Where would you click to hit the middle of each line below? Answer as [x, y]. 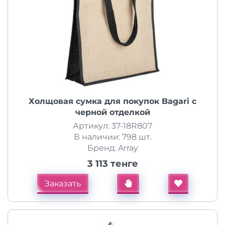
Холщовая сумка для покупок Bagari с [113, 101]
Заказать [63, 184]
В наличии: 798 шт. [113, 137]
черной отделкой [113, 112]
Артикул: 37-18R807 [113, 126]
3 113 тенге [113, 164]
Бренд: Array [113, 148]
